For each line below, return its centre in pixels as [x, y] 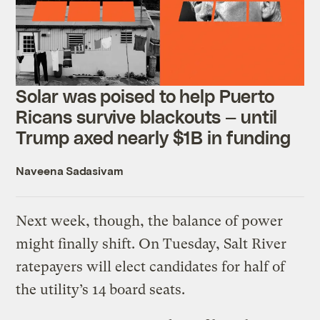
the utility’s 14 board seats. [102, 289]
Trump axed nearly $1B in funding [154, 137]
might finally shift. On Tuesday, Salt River [151, 244]
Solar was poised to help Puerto [145, 95]
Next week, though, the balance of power [150, 221]
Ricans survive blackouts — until [147, 116]
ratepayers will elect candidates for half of [151, 266]
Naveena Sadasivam [70, 170]
